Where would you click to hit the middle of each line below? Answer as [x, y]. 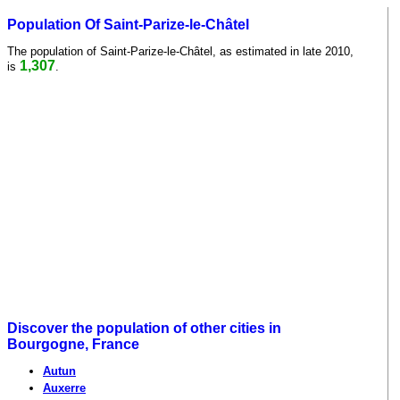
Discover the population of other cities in [144, 329]
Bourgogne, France [73, 345]
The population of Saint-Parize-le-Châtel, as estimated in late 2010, [180, 51]
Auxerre [64, 388]
